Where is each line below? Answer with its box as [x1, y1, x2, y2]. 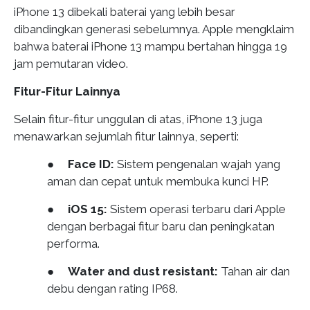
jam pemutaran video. [14, 56, 128, 71]
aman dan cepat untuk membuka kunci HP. [47, 174, 268, 188]
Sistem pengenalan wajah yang [114, 156, 280, 171]
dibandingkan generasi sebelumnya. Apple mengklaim [14, 21, 294, 36]
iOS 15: [68, 201, 107, 216]
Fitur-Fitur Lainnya [14, 84, 120, 98]
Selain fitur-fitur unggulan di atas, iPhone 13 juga [14, 111, 262, 126]
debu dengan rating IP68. [47, 281, 178, 295]
